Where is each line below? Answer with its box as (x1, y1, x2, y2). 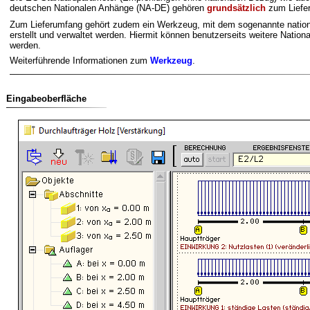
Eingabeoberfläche (6, 93, 86, 104)
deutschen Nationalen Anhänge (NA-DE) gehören (10, 3, 207, 13)
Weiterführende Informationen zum (10, 55, 150, 66)
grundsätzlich (207, 3, 266, 13)
